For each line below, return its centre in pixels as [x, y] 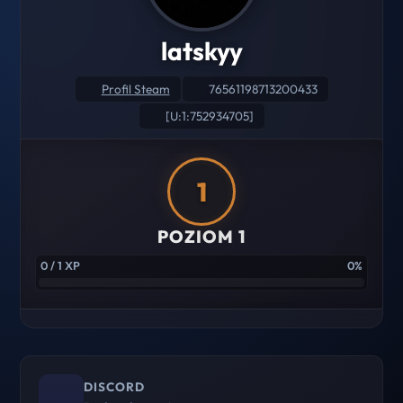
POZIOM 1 [201, 237]
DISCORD [115, 386]
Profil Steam [135, 89]
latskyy [201, 51]
